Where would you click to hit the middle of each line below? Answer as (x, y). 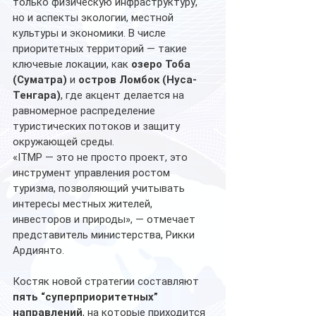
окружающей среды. (65, 141)
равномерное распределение (85, 110)
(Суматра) (40, 79)
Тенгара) (37, 95)
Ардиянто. (40, 250)
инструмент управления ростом (93, 172)
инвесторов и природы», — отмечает (105, 219)
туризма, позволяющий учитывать (100, 188)
